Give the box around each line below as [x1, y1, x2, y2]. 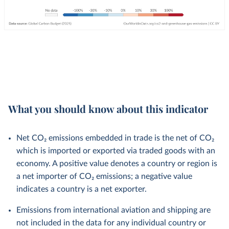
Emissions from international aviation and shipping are [16, 206, 211, 214]
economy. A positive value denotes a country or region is [16, 159, 217, 168]
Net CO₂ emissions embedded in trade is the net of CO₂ [16, 134, 214, 142]
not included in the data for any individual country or [16, 219, 206, 227]
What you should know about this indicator [8, 102, 208, 116]
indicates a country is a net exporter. [16, 185, 147, 193]
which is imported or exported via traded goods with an [16, 147, 215, 155]
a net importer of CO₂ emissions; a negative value [16, 172, 192, 180]
